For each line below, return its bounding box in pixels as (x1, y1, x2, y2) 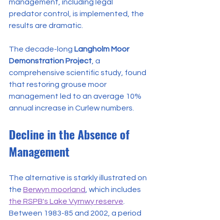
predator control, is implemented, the (9, 9, 145, 18)
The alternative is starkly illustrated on (9, 173, 148, 182)
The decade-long (9, 45, 74, 53)
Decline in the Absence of (9, 125, 133, 143)
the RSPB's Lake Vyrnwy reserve (9, 197, 123, 205)
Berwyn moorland (23, 185, 85, 193)
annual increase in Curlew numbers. (9, 104, 134, 112)
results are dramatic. (9, 21, 83, 29)
